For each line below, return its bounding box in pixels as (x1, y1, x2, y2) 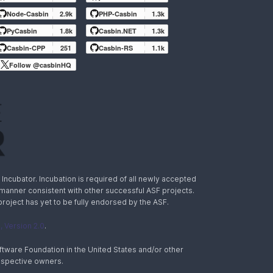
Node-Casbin (7, 9, 49, 18)
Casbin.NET (99, 26, 136, 35)
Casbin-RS (99, 43, 133, 52)
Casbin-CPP (7, 43, 45, 52)
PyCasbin (7, 26, 37, 35)
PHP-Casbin (99, 9, 137, 18)
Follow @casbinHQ (9, 60, 71, 69)
